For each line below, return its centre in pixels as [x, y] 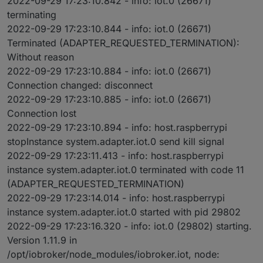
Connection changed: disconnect [80, 85]
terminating [32, 14]
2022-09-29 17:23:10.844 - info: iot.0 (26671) [109, 28]
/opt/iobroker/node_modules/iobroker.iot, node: [113, 254]
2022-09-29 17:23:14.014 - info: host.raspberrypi [116, 198]
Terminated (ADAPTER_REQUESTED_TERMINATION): [123, 43]
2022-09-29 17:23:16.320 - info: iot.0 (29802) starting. [129, 226]
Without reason [41, 57]
